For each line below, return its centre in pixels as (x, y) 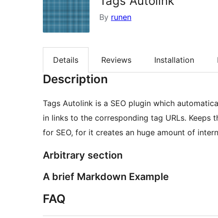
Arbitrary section (83, 155)
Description (75, 79)
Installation (174, 60)
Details (66, 60)
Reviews (116, 60)
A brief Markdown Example (106, 177)
